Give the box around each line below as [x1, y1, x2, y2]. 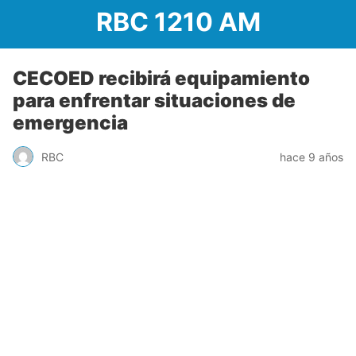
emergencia [13, 111, 128, 134]
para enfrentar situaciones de [13, 89, 296, 112]
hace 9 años [280, 149, 343, 164]
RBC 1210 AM [95, 6, 261, 37]
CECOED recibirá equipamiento [13, 67, 310, 90]
